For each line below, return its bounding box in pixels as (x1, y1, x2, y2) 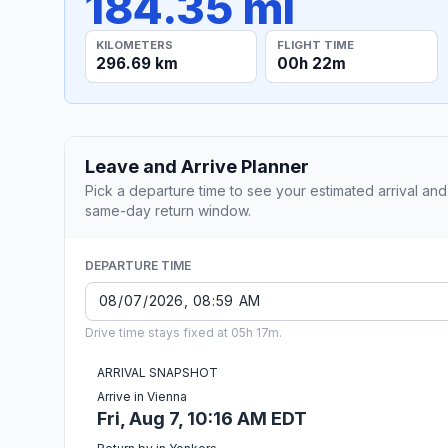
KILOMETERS (96, 37, 174, 52)
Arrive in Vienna (97, 388, 187, 404)
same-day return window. (85, 201, 251, 219)
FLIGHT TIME (276, 37, 354, 52)
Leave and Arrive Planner (85, 155, 309, 177)
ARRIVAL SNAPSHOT (97, 364, 218, 380)
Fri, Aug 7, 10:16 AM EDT (97, 407, 307, 429)
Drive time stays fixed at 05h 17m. (85, 324, 282, 340)
